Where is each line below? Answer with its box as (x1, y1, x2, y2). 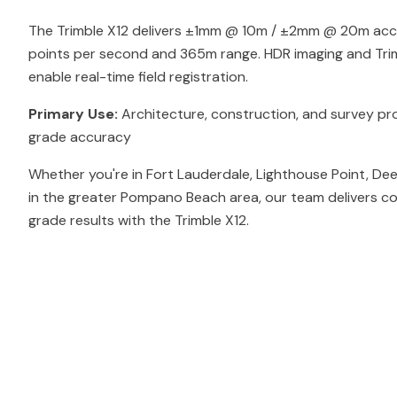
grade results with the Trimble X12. (28, 211, 249, 230)
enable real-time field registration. (28, 67, 248, 86)
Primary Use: (28, 105, 118, 123)
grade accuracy (28, 128, 131, 146)
